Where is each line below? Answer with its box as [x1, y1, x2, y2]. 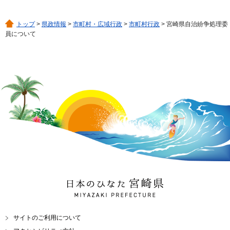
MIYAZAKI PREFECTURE [67, 191, 152, 200]
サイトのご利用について [13, 214, 81, 222]
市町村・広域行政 [73, 20, 122, 28]
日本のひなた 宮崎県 [67, 180, 134, 188]
